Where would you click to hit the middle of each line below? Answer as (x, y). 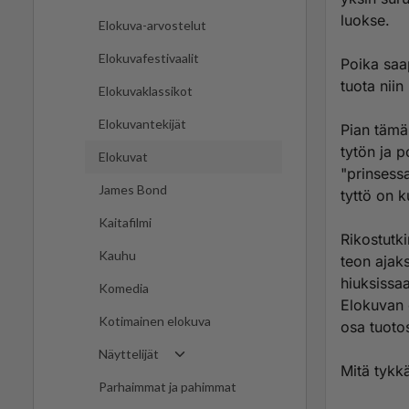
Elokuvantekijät (142, 124)
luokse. (365, 20)
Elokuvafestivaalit (149, 58)
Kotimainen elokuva (155, 321)
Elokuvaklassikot (146, 91)
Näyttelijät (129, 354)
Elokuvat (123, 157)
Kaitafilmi (125, 223)
